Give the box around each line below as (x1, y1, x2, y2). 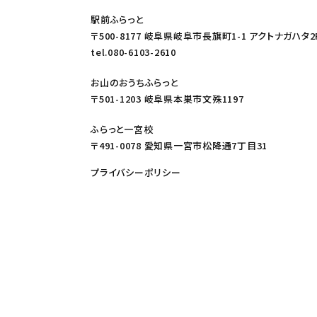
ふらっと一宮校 (91, 122, 154, 137)
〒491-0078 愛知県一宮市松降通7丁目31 (91, 139, 267, 153)
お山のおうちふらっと (91, 76, 178, 90)
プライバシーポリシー (91, 166, 181, 180)
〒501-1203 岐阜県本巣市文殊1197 (91, 92, 244, 106)
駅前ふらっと (91, 13, 144, 27)
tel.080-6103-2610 (91, 45, 176, 59)
